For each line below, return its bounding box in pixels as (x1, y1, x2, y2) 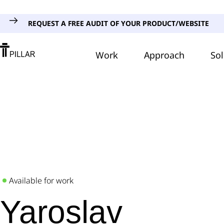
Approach (144, 49, 185, 61)
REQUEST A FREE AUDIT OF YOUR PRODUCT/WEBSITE (28, 18, 209, 28)
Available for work (9, 175, 73, 186)
